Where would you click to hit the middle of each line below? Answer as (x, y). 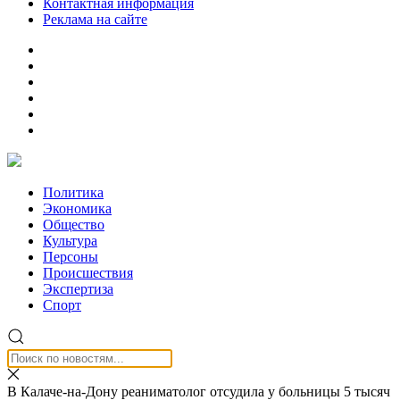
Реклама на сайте (95, 19)
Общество (74, 225)
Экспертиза (78, 289)
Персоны (71, 257)
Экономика (77, 208)
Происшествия (88, 273)
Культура (70, 241)
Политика (73, 192)
